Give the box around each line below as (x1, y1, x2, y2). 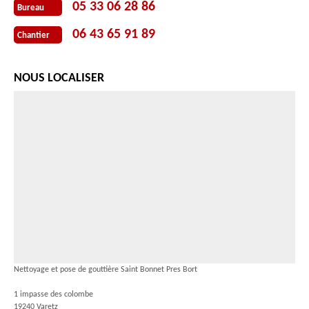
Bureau (17, 3, 44, 12)
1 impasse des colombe (14, 290, 93, 299)
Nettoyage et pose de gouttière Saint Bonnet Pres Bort (14, 266, 197, 274)
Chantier (17, 30, 50, 40)
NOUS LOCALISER (14, 72, 104, 85)
